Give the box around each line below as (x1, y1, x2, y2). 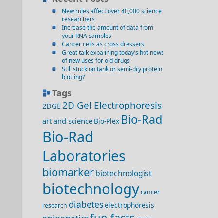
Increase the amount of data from (62, 23, 153, 32)
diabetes (69, 199, 103, 210)
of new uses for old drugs (62, 56, 130, 65)
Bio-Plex (94, 116, 119, 126)
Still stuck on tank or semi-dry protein (62, 65, 162, 73)
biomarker (42, 165, 94, 179)
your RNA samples (62, 32, 111, 40)
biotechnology (42, 179, 139, 199)
